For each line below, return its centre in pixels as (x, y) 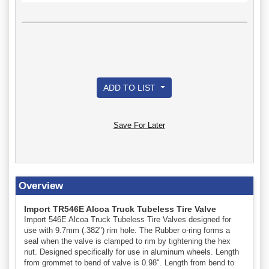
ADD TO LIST (131, 87)
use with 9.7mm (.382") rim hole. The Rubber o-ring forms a (127, 230)
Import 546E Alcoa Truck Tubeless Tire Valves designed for (128, 219)
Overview (41, 186)
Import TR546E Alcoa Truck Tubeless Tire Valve (120, 209)
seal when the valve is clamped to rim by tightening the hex (127, 241)
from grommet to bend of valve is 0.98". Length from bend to (129, 262)
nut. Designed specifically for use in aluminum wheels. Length (131, 252)
